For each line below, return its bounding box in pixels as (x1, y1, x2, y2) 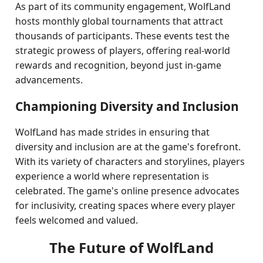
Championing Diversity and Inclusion (15, 98, 240, 114)
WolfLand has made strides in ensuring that (15, 126, 210, 139)
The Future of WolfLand (49, 238, 214, 257)
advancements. (15, 73, 83, 86)
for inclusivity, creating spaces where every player (15, 199, 236, 212)
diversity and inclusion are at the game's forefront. (15, 140, 241, 153)
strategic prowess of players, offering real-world (15, 44, 231, 57)
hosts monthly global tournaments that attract (15, 15, 224, 28)
